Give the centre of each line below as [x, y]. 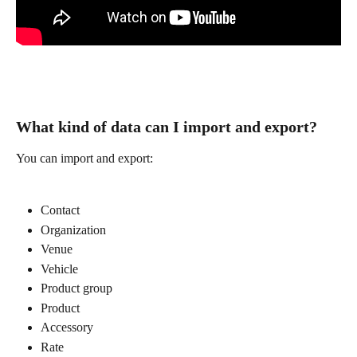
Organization [73, 229]
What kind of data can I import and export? [169, 127]
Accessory [67, 328]
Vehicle [59, 269]
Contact [60, 210]
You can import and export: [84, 159]
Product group [76, 288]
